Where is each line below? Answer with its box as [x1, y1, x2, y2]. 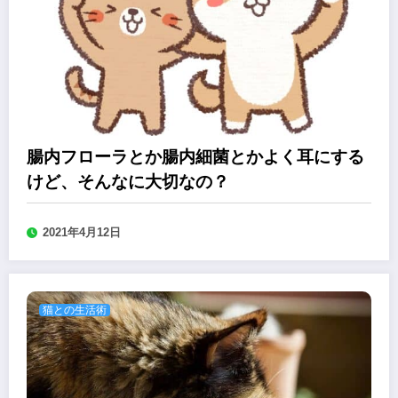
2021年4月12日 [43, 226, 121, 240]
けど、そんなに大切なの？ [27, 172, 229, 192]
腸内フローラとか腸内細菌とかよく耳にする [27, 147, 364, 167]
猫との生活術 [43, 304, 107, 317]
